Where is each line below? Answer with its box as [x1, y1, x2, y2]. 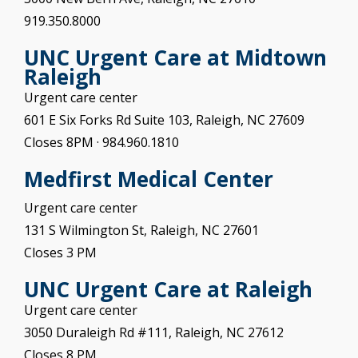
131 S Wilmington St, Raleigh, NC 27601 [24, 221, 259, 240]
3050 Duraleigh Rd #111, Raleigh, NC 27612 [24, 324, 284, 342]
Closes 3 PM [24, 244, 97, 262]
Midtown [235, 43, 327, 73]
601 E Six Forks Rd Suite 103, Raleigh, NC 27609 [24, 111, 304, 129]
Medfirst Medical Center [24, 165, 273, 194]
